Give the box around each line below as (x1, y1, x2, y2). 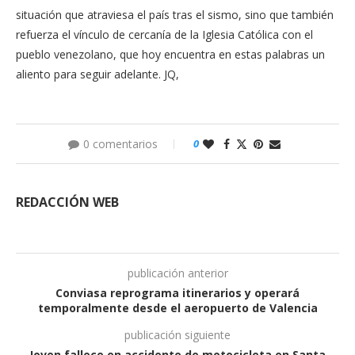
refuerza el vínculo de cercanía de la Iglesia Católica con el (16, 26, 313, 42)
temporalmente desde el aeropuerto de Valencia (37, 300, 318, 315)
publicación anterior (127, 265, 228, 281)
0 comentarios (83, 136, 158, 151)
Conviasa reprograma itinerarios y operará (55, 284, 300, 300)
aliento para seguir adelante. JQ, (16, 66, 179, 82)
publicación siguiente (124, 326, 231, 342)
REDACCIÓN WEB (16, 193, 119, 211)
